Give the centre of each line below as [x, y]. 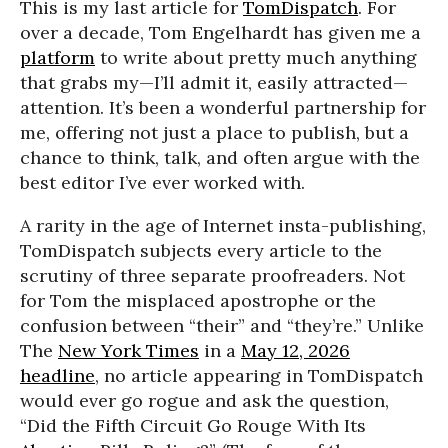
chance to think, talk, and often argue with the [220, 157]
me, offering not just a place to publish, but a [214, 132]
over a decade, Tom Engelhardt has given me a [220, 32]
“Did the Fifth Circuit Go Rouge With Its [193, 425]
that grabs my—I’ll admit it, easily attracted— [214, 82]
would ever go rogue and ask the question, [204, 400]
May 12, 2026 [295, 350]
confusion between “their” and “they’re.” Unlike [222, 325]
